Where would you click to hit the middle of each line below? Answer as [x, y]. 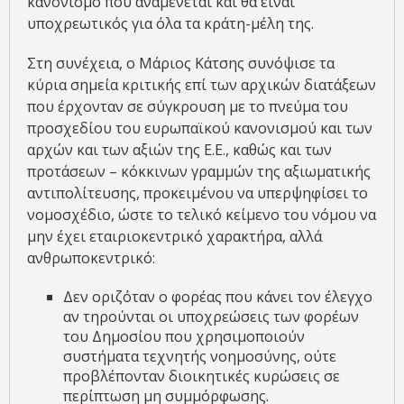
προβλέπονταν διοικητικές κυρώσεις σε [202, 376]
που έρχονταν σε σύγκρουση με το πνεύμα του [188, 107]
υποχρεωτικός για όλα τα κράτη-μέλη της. [170, 24]
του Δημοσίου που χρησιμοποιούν [184, 337]
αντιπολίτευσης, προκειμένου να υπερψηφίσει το [197, 193]
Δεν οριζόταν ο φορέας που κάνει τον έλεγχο [218, 297]
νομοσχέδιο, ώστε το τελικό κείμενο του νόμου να [202, 215]
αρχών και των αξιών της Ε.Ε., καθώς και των [179, 150]
